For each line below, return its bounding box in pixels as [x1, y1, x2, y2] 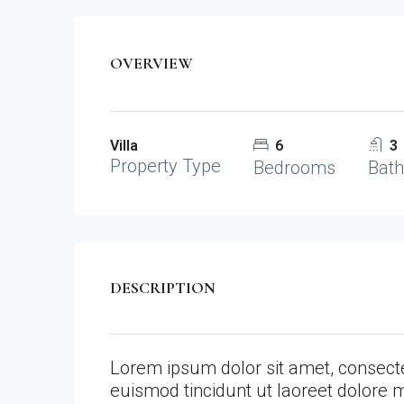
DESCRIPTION [110, 278, 216, 298]
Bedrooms [253, 157, 336, 179]
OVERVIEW [110, 53, 193, 74]
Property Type [110, 155, 221, 178]
